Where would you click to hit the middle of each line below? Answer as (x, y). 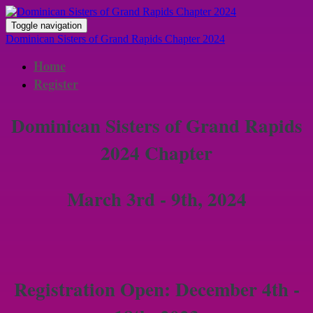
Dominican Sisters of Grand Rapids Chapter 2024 (115, 39)
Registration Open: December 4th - (156, 289)
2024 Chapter (156, 153)
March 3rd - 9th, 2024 (156, 199)
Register (56, 84)
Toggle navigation (46, 26)
